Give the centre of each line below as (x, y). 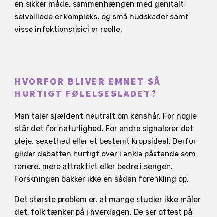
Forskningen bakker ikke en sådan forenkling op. (102, 179)
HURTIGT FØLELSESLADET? (86, 94)
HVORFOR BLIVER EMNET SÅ (88, 82)
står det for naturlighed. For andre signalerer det (104, 128)
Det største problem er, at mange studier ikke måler (108, 199)
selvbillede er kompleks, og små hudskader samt (101, 16)
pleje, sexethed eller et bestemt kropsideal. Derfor (105, 141)
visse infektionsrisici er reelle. (68, 29)
